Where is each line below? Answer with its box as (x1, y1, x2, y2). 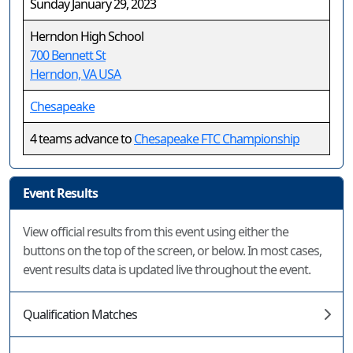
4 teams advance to (30, 130, 134, 147)
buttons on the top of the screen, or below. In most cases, (23, 242, 321, 259)
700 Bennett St (30, 46, 106, 64)
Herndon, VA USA (30, 65, 121, 83)
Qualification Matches (23, 306, 137, 323)
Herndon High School (30, 28, 143, 45)
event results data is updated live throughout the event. (23, 261, 310, 278)
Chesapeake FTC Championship (134, 130, 299, 147)
